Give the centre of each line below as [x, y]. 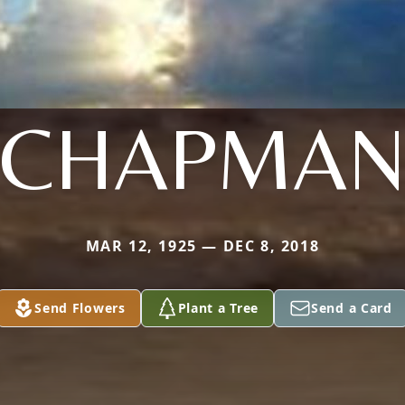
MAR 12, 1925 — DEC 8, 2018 [202, 246]
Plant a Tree [218, 308]
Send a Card [352, 308]
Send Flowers [80, 308]
